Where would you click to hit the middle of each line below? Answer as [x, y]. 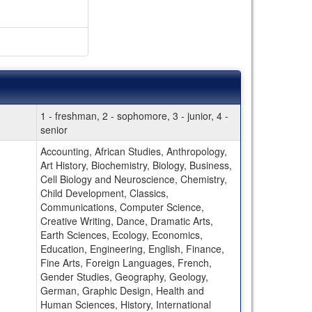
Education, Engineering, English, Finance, [132, 248]
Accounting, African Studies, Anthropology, [133, 151]
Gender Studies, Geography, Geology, [124, 276]
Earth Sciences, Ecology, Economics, [121, 234]
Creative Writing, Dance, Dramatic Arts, [126, 220]
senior [54, 129]
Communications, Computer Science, [122, 206]
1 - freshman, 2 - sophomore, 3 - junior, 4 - [134, 115]
